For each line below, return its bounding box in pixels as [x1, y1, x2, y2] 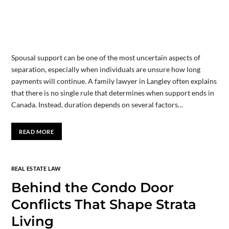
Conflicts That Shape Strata [11, 196, 196, 213]
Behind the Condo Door [11, 179, 174, 196]
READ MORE [19, 128, 54, 135]
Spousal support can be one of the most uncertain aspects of [11, 53, 200, 62]
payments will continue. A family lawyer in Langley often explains [11, 77, 217, 86]
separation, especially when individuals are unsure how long [11, 65, 200, 74]
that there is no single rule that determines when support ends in [11, 88, 214, 98]
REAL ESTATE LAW [11, 165, 61, 172]
